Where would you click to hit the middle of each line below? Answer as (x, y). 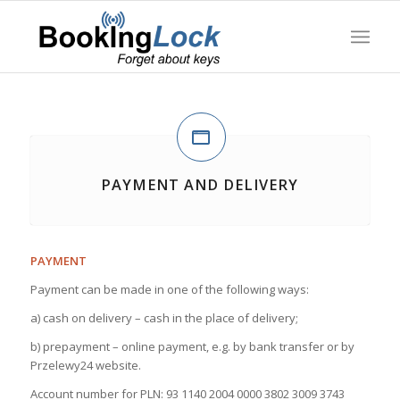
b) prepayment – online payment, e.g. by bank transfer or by (192, 347)
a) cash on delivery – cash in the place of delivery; (164, 318)
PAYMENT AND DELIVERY (200, 185)
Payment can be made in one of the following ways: (169, 290)
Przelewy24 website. (85, 366)
